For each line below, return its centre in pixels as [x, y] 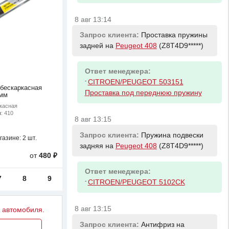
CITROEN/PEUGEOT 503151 [135, 82]
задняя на [97, 146]
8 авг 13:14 [93, 19]
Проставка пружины [174, 35]
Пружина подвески [172, 135]
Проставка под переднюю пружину [143, 93]
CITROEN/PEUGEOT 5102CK [136, 182]
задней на [97, 46]
